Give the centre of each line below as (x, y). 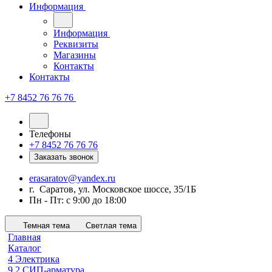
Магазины (75, 55)
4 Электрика (34, 259)
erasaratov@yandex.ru (72, 178)
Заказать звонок (64, 157)
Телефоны (50, 134)
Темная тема (46, 226)
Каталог (25, 248)
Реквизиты (76, 44)
